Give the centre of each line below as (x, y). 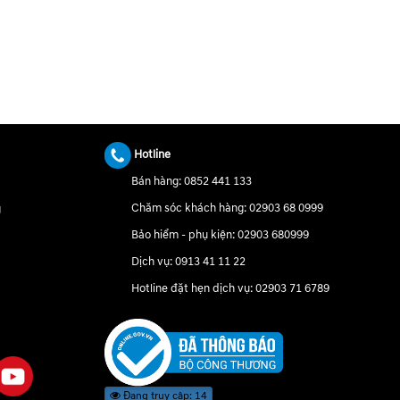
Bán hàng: (158, 182)
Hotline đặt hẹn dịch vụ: (193, 289)
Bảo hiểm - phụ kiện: (184, 235)
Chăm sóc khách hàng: (190, 208)
